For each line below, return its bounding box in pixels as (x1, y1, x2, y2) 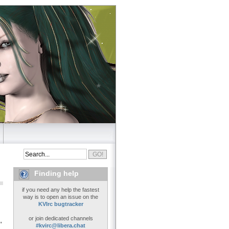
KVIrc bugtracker (38, 201, 83, 208)
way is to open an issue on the (23, 194, 98, 200)
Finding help (34, 169, 79, 178)
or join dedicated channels (28, 215, 93, 222)
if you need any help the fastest (22, 187, 99, 193)
